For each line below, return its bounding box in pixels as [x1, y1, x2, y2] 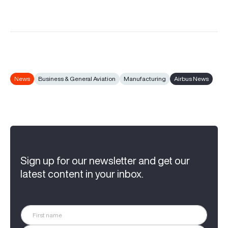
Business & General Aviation [38, 74, 116, 83]
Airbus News [174, 74, 209, 83]
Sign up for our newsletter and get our [20, 153, 190, 167]
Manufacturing [124, 74, 166, 83]
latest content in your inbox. [20, 166, 144, 181]
